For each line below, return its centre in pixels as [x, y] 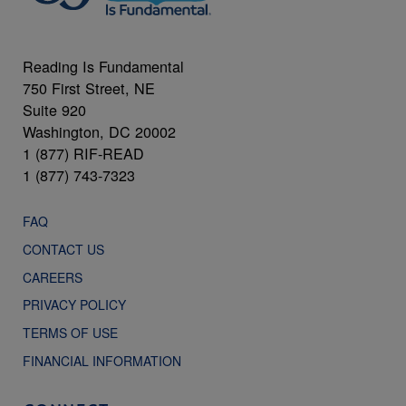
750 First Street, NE [89, 88]
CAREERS [53, 277]
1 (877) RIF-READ [83, 154]
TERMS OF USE [79, 333]
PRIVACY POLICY [74, 305]
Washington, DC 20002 [99, 132]
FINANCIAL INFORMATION [102, 360]
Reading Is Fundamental [103, 67]
